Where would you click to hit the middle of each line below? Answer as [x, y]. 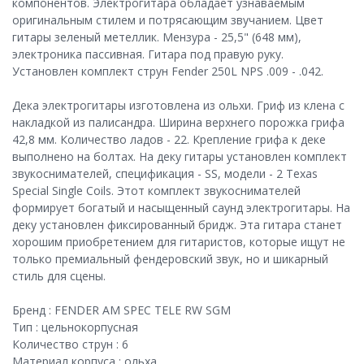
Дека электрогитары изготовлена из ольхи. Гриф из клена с [178, 105]
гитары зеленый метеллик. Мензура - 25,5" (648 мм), [157, 37]
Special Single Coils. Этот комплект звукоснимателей [156, 190]
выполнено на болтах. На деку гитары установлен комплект [180, 156]
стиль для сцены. [59, 275]
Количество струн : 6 [70, 344]
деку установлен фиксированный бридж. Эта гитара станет [177, 224]
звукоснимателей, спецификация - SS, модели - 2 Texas [165, 173]
